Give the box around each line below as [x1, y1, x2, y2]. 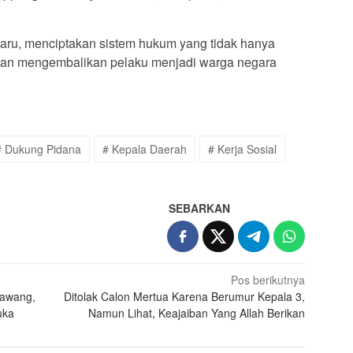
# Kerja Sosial [208, 140, 277, 157]
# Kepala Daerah [102, 140, 187, 157]
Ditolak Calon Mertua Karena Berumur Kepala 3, [64, 288, 306, 304]
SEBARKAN [169, 199, 231, 216]
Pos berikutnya [231, 271, 306, 288]
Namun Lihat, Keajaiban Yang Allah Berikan [88, 304, 306, 321]
